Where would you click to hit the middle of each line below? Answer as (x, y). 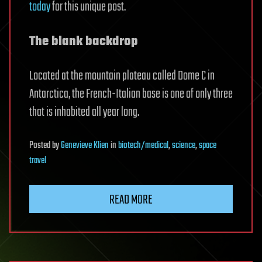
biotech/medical (143, 146)
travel (38, 161)
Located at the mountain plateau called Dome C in (122, 76)
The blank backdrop (84, 42)
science (184, 146)
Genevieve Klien (85, 146)
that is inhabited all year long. (84, 113)
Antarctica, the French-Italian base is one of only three (131, 94)
